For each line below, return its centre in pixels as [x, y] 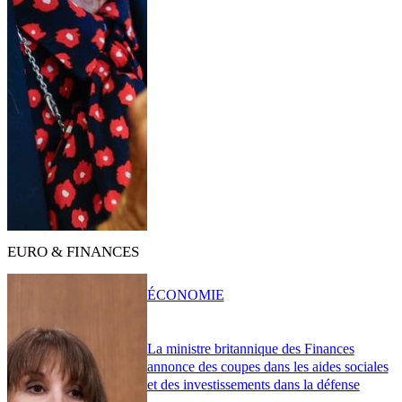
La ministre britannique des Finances [250, 349]
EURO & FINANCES [73, 251]
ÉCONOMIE [185, 294]
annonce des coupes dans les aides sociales [267, 367]
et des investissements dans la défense [253, 385]
